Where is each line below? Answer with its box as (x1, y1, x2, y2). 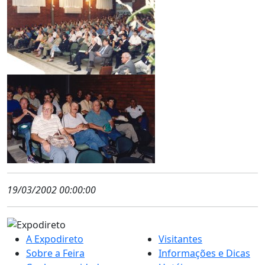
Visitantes (159, 232, 202, 245)
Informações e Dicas (159, 246, 250, 260)
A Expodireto (26, 232, 83, 245)
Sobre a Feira (26, 246, 85, 260)
